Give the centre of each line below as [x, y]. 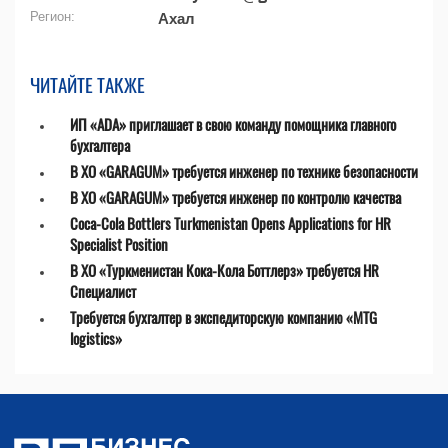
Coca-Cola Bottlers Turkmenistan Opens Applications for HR [230, 223]
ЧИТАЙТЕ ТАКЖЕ [87, 84]
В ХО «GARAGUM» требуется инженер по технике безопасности [244, 171]
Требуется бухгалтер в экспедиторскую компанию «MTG [223, 317]
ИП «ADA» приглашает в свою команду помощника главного [233, 124]
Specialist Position [119, 244]
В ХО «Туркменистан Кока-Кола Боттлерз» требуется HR [224, 270]
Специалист [103, 291]
